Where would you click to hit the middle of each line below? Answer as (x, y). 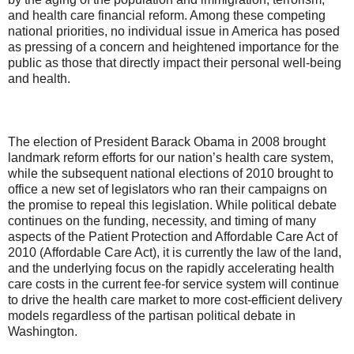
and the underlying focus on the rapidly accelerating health (171, 269)
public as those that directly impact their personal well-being (175, 63)
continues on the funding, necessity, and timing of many (162, 221)
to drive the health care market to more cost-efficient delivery (175, 300)
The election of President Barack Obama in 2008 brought (167, 142)
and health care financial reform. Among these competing (167, 16)
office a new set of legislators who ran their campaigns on (168, 190)
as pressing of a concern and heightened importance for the (173, 47)
